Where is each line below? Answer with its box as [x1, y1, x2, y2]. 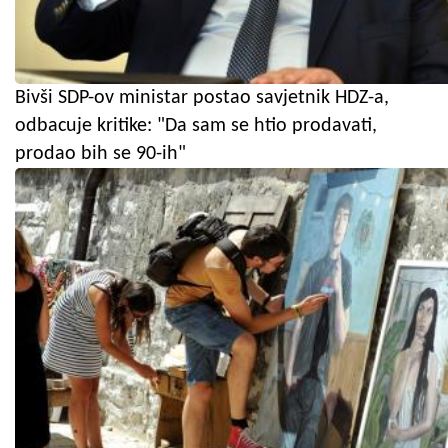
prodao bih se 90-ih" [15, 143, 186, 164]
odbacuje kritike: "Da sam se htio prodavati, [15, 115, 377, 136]
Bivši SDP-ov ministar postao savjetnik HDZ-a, [15, 87, 389, 108]
